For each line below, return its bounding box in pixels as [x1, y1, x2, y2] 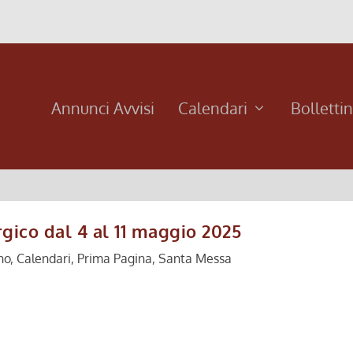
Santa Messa [158, 251, 232, 266]
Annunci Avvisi [51, 98, 154, 118]
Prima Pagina [76, 251, 152, 266]
